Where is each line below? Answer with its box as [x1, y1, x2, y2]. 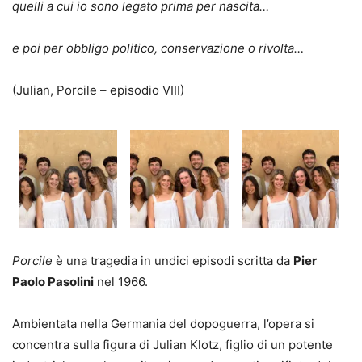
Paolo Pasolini [12, 274, 94, 290]
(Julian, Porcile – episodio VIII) [12, 82, 184, 98]
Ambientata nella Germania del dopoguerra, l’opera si [12, 316, 314, 332]
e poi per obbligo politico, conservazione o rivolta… [12, 40, 304, 56]
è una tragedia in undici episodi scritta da [56, 253, 293, 269]
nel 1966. [94, 274, 148, 290]
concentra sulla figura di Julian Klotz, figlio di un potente [12, 337, 333, 353]
